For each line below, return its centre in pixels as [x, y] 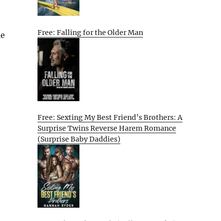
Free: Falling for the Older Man [90, 33]
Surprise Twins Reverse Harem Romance [107, 129]
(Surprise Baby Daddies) [79, 139]
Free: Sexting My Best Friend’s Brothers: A [110, 118]
